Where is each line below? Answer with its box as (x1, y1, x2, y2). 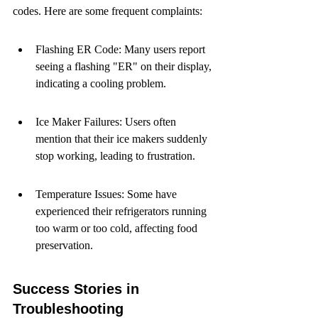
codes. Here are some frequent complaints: (13, 5, 202, 17)
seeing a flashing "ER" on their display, (35, 60, 214, 72)
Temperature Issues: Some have (35, 188, 180, 200)
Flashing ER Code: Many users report (35, 43, 208, 55)
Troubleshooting (13, 301, 124, 317)
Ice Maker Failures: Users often (35, 116, 179, 128)
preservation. (35, 239, 93, 251)
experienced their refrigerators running (35, 205, 209, 217)
